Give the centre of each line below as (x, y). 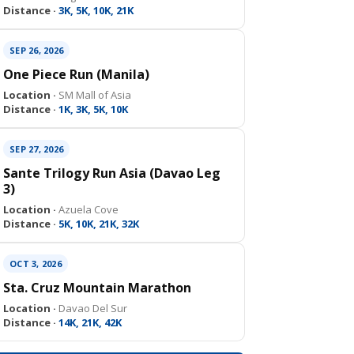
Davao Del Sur (92, 308)
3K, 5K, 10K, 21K (95, 10)
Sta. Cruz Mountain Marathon (97, 288)
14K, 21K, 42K (89, 322)
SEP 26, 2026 (36, 50)
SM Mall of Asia (94, 95)
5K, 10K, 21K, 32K (98, 224)
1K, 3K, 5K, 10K (92, 109)
